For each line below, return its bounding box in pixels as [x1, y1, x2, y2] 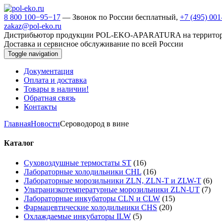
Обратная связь [24, 94, 75, 102]
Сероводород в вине [60, 119, 129, 128]
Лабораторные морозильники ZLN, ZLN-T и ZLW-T [24, 176, 201, 185]
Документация [24, 67, 73, 75]
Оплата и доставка [24, 76, 87, 84]
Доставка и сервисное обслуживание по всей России [4, 40, 183, 48]
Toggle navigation [8, 50, 58, 57]
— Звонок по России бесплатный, [60, 13, 180, 21]
